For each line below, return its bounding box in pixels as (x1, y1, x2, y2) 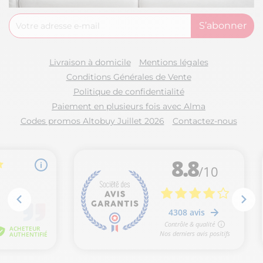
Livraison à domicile (49, 56, 131, 68)
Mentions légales (139, 56, 208, 68)
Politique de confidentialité (73, 86, 184, 97)
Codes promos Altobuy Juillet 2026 (20, 115, 164, 126)
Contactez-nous (172, 115, 237, 126)
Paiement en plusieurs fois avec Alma (52, 100, 205, 112)
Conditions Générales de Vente (66, 71, 191, 82)
